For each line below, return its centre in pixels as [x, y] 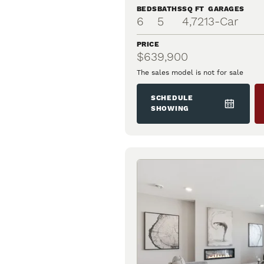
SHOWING [170, 109]
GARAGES [226, 9]
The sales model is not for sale [190, 73]
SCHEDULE [172, 98]
